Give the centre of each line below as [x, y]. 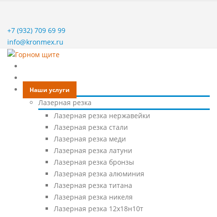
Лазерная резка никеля [93, 197]
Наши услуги [50, 90]
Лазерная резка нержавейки [102, 116]
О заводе [43, 78]
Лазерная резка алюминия [99, 174]
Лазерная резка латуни [93, 151]
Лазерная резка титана [93, 186]
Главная [42, 67]
